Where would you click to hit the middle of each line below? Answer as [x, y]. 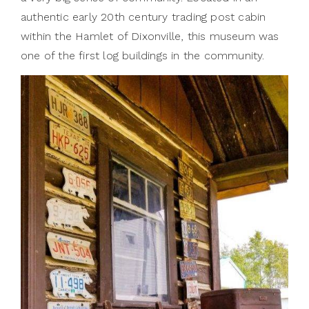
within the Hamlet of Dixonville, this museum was [150, 36]
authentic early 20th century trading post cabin [143, 17]
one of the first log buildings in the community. [143, 55]
